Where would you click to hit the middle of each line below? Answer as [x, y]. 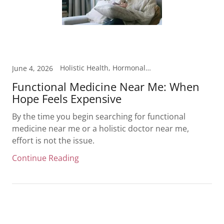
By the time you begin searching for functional [99, 116]
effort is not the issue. [53, 140]
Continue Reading [45, 158]
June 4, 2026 [32, 68]
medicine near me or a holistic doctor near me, [100, 128]
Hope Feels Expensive [67, 98]
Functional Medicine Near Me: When [106, 86]
